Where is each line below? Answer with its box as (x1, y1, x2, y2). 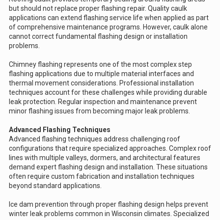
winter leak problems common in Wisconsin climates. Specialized (9, 209, 209, 218)
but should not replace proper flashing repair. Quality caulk (9, 4, 187, 12)
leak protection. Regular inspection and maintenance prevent (9, 97, 197, 106)
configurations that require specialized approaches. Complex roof (9, 144, 211, 152)
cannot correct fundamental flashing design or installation (9, 32, 188, 40)
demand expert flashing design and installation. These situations (9, 163, 208, 171)
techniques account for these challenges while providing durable (9, 88, 207, 96)
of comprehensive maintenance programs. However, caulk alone (9, 23, 208, 31)
